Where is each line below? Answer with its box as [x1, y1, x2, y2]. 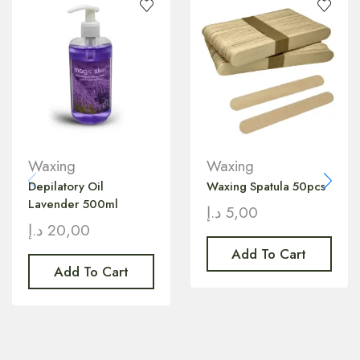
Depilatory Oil [28, 178, 104, 196]
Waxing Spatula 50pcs [206, 178, 325, 196]
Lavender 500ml [28, 195, 118, 214]
